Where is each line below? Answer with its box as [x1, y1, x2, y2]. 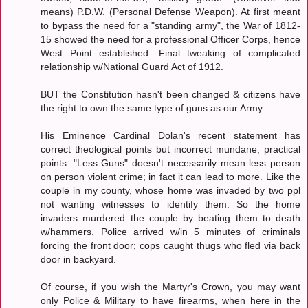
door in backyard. [41, 253, 116, 265]
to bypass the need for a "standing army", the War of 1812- [41, 19, 300, 31]
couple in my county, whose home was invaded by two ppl [41, 184, 300, 196]
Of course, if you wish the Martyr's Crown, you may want [41, 280, 300, 292]
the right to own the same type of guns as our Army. [41, 102, 265, 113]
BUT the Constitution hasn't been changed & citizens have [41, 88, 300, 100]
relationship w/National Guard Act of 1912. [41, 60, 223, 72]
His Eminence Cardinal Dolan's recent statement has [41, 129, 300, 141]
